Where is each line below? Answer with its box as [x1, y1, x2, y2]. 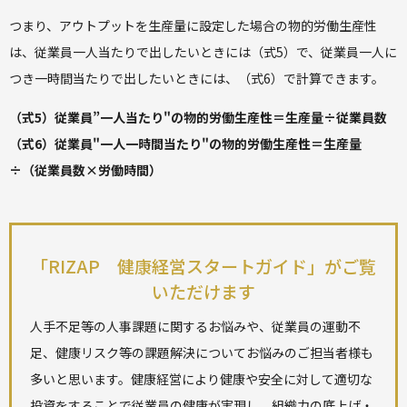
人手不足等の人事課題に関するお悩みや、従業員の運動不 [30, 316, 361, 335]
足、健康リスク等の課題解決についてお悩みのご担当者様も [30, 342, 373, 362]
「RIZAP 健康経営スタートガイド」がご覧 [31, 253, 376, 278]
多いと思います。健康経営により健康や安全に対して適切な [30, 369, 372, 388]
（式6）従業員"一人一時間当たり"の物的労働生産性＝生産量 [9, 134, 362, 153]
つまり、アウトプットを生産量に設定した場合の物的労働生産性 [9, 15, 377, 35]
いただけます [152, 278, 255, 303]
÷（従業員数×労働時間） [9, 160, 162, 179]
